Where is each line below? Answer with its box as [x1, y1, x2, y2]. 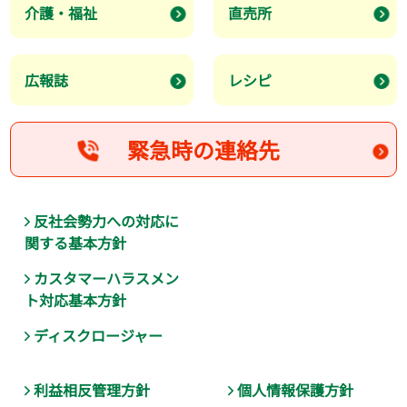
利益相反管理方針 [34, 378, 151, 401]
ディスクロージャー [34, 323, 164, 346]
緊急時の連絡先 [127, 134, 280, 166]
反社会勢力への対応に [34, 209, 180, 232]
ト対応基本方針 [25, 288, 127, 311]
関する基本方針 [25, 231, 127, 253]
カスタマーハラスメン [34, 266, 180, 289]
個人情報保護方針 [237, 378, 354, 401]
